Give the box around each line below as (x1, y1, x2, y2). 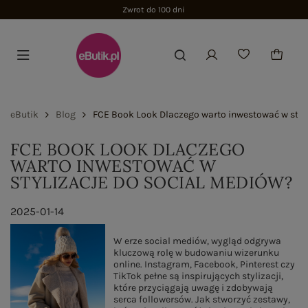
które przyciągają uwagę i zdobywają (113, 282, 273, 294)
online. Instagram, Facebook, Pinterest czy (113, 258, 295, 270)
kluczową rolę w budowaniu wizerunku (113, 247, 279, 258)
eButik (10, 109, 38, 120)
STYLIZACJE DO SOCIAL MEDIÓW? (10, 172, 293, 193)
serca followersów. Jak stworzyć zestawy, (113, 294, 290, 305)
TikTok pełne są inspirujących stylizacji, (113, 270, 283, 282)
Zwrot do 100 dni (122, 4, 186, 14)
